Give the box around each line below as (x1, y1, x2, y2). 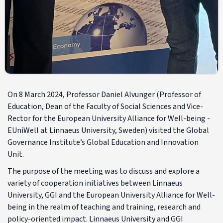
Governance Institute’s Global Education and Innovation (7, 136, 199, 148)
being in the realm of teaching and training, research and (7, 201, 201, 213)
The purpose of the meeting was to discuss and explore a (7, 165, 200, 177)
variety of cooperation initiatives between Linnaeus (7, 177, 183, 189)
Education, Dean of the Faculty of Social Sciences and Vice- (7, 101, 203, 112)
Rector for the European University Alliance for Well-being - (7, 112, 210, 124)
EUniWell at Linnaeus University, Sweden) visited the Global (7, 124, 209, 136)
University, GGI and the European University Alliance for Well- (7, 189, 215, 201)
